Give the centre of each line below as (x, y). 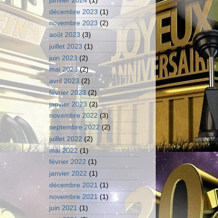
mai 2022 (64, 150)
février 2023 (68, 92)
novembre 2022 (73, 116)
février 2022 (68, 162)
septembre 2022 (74, 127)
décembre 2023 (73, 12)
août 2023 (65, 35)
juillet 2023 (66, 46)
